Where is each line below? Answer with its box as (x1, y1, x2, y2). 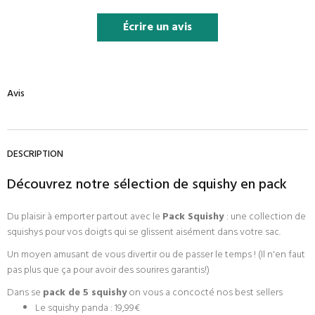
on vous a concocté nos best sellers (127, 285, 283, 302)
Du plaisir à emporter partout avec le (7, 209, 162, 226)
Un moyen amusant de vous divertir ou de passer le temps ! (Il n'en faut (7, 247, 305, 264)
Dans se (7, 285, 43, 302)
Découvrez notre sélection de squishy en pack (7, 174, 287, 197)
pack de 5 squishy (43, 285, 127, 302)
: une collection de (226, 209, 306, 226)
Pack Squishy (162, 209, 226, 226)
